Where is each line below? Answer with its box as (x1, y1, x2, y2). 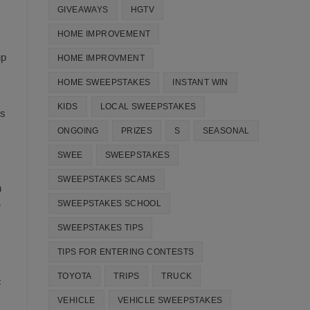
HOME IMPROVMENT (57, 53, 145, 63)
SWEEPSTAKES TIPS (57, 223, 144, 232)
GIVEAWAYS (57, 5, 109, 15)
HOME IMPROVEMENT (57, 29, 151, 39)
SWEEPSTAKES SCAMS (57, 174, 156, 184)
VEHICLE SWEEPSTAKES (117, 295, 223, 305)
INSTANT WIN (172, 77, 228, 87)
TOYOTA (57, 271, 92, 281)
